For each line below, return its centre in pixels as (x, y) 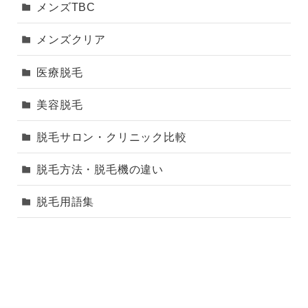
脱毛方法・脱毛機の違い (100, 169)
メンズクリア (71, 40)
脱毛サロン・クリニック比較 (112, 136)
